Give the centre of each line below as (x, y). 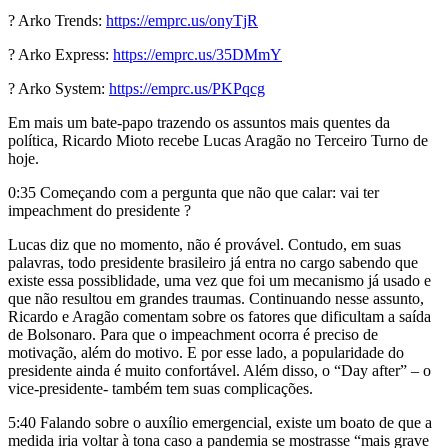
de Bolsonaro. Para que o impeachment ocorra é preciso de (193, 335)
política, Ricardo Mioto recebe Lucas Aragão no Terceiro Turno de (218, 141)
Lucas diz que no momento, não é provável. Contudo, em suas (204, 245)
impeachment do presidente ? (99, 211)
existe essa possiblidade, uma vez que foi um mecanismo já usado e (219, 281)
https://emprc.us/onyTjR (182, 21)
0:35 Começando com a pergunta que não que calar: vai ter (193, 193)
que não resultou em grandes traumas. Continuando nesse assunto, (216, 299)
